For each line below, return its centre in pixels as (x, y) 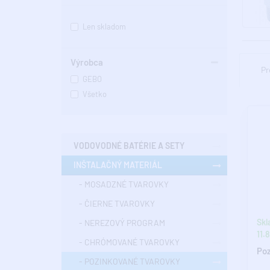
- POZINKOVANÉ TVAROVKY (127, 262)
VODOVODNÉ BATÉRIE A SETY (129, 146)
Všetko (95, 94)
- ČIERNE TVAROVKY (114, 204)
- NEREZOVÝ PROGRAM (119, 223)
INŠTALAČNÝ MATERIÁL (118, 165)
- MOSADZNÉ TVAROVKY (121, 184)
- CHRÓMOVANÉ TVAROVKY (127, 242)
